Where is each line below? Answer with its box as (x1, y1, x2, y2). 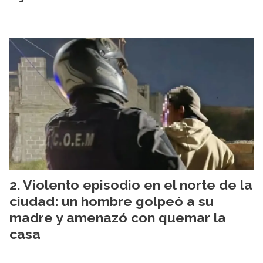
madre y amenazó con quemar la (9, 209, 226, 225)
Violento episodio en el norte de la (23, 176, 252, 193)
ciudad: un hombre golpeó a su (9, 193, 214, 209)
